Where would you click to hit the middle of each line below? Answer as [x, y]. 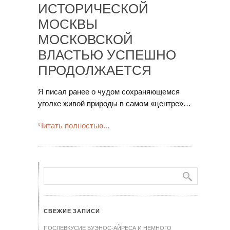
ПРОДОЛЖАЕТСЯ [95, 70]
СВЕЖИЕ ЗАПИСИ [72, 211]
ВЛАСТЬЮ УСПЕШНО [107, 55]
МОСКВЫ [68, 24]
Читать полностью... [74, 126]
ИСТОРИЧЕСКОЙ [93, 9]
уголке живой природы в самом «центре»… [114, 103]
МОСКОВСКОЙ [85, 40]
